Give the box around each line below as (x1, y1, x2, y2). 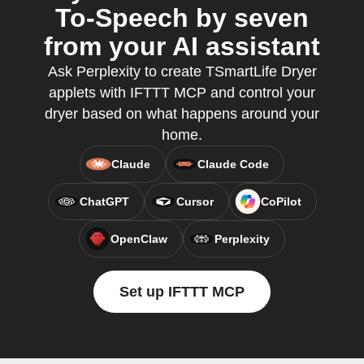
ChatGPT (79, 195, 129, 208)
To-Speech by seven (55, 3, 309, 32)
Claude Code (197, 158, 269, 171)
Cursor (175, 195, 214, 208)
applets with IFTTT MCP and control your (49, 84, 315, 101)
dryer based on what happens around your (45, 106, 319, 122)
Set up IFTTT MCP (119, 284, 245, 300)
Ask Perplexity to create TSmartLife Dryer (47, 63, 317, 80)
